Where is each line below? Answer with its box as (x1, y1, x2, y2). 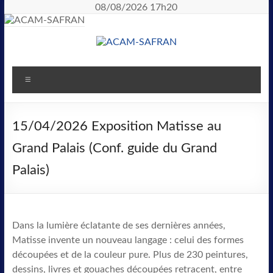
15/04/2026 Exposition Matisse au (12, 119, 221, 133)
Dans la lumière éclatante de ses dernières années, (12, 221, 225, 230)
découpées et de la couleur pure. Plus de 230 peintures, (12, 250, 248, 260)
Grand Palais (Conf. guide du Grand (12, 141, 217, 155)
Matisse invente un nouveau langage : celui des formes (12, 235, 244, 245)
